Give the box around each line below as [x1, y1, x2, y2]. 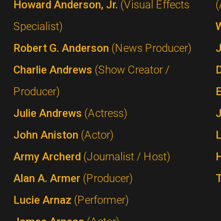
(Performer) [74, 194, 129, 207]
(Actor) [80, 129, 113, 142]
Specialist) [13, 20, 63, 33]
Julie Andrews [13, 107, 84, 120]
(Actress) [84, 107, 127, 120]
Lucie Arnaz [13, 194, 74, 207]
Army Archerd [13, 150, 83, 163]
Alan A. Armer [13, 172, 83, 185]
